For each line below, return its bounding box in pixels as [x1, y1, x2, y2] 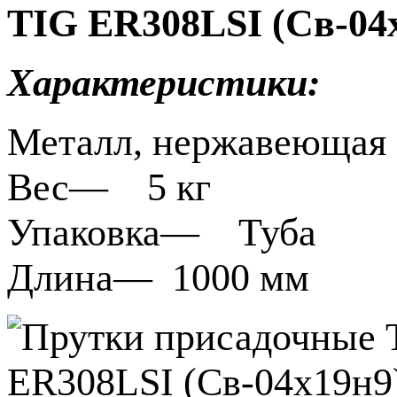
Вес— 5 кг [7, 165, 221, 209]
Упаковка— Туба [7, 210, 316, 254]
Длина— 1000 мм [7, 255, 309, 300]
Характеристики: [7, 60, 321, 105]
